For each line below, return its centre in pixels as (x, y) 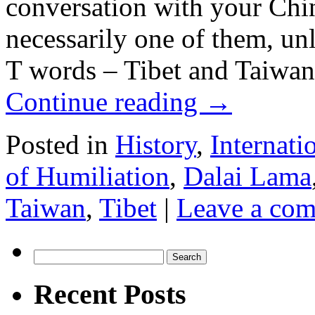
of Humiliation (88, 176)
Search (48, 255)
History (156, 145)
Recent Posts (110, 295)
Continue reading (105, 102)
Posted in (57, 145)
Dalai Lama (247, 176)
